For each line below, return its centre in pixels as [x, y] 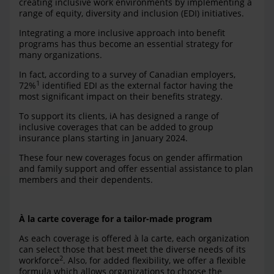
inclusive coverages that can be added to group [116, 127]
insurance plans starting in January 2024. [103, 138]
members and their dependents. [86, 180]
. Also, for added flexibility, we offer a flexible [154, 261]
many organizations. [61, 55]
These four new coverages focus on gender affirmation [131, 158]
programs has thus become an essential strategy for [126, 44]
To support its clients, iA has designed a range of [119, 116]
